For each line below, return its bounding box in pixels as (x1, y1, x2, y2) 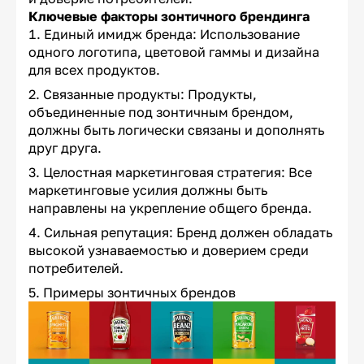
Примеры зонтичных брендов (43, 284, 236, 301)
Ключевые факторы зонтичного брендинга (28, 7, 310, 24)
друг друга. (28, 139, 102, 156)
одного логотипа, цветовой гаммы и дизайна (28, 43, 319, 60)
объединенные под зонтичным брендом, (28, 103, 293, 120)
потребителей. (28, 259, 123, 276)
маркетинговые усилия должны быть (28, 181, 267, 198)
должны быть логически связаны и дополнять (28, 121, 324, 138)
